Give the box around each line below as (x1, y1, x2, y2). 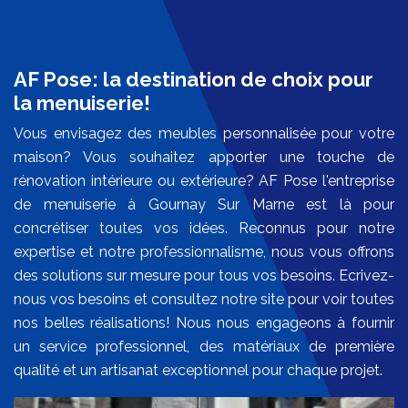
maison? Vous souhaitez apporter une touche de (14, 148, 394, 167)
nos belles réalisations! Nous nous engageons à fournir (14, 314, 394, 332)
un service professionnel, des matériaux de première (14, 338, 394, 356)
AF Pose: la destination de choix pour (14, 67, 373, 92)
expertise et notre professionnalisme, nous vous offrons (14, 243, 394, 261)
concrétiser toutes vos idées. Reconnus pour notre (14, 219, 394, 238)
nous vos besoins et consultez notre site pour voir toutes (14, 291, 394, 309)
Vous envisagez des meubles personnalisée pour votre (14, 125, 394, 143)
